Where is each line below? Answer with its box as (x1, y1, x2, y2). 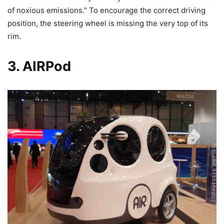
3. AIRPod (7, 58, 71, 75)
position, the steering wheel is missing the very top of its (7, 18, 208, 28)
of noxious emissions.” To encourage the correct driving (7, 5, 205, 15)
